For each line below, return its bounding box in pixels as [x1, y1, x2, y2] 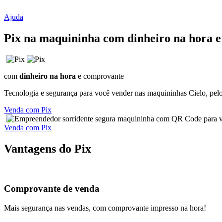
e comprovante [76, 71, 124, 80]
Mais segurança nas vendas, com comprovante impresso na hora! [4, 204, 206, 213]
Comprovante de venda [4, 183, 100, 194]
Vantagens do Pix [4, 142, 91, 155]
